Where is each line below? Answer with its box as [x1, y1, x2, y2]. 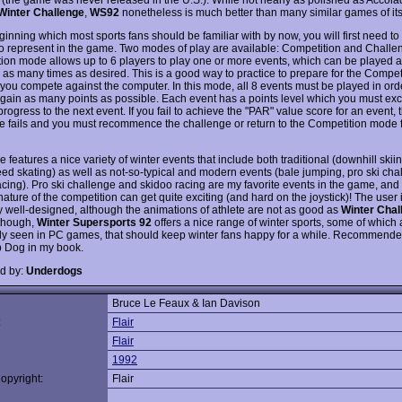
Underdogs [26, 264, 83, 277]
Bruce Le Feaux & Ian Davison [112, 297, 260, 310]
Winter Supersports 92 [37, 215, 152, 229]
